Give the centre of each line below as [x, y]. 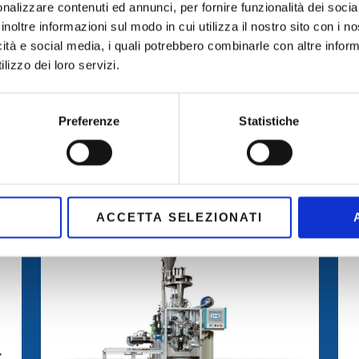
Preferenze [89, 121]
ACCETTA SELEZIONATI [179, 217]
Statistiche [269, 121]
